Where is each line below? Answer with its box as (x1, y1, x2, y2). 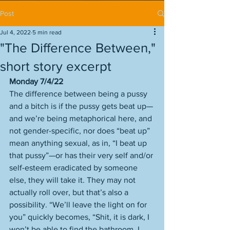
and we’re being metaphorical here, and (9, 114, 154, 123)
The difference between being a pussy (9, 89, 149, 98)
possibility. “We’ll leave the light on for (9, 200, 149, 209)
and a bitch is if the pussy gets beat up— (9, 102, 153, 110)
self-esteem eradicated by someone (9, 163, 140, 172)
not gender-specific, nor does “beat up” (9, 126, 152, 135)
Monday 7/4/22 (9, 77, 63, 86)
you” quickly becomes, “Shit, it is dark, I (9, 213, 151, 221)
